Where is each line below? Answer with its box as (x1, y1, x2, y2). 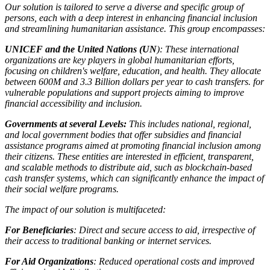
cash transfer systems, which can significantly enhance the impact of (5, 172, 264, 183)
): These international (157, 43, 239, 54)
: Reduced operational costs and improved (93, 256, 254, 266)
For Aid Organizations (5, 256, 93, 266)
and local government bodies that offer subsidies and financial (5, 129, 241, 140)
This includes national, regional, (129, 118, 251, 129)
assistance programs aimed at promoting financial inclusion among (5, 140, 261, 151)
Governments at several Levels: (5, 118, 129, 129)
